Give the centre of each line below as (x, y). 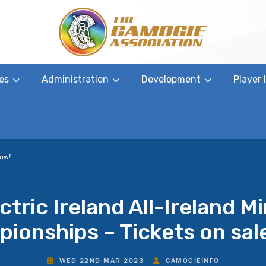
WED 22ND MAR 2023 (100, 260)
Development (171, 79)
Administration (75, 79)
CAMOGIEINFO (191, 260)
